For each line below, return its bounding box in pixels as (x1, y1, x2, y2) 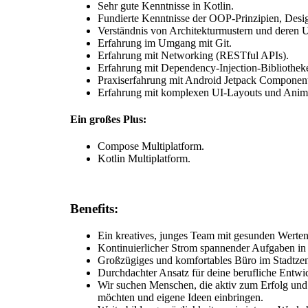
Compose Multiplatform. (98, 140, 204, 153)
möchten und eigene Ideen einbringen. (98, 291, 263, 303)
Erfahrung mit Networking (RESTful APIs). (98, 49, 289, 61)
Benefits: (70, 201, 118, 216)
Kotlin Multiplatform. (98, 153, 190, 165)
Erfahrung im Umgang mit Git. (98, 36, 232, 49)
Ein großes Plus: (70, 113, 146, 125)
